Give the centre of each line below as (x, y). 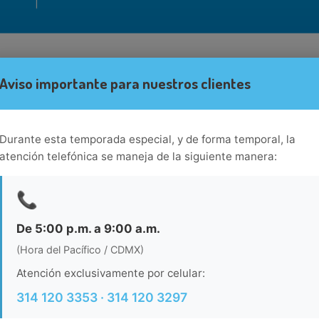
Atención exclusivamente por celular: (111, 273)
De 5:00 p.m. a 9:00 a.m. (88, 228)
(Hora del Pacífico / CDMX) (80, 249)
